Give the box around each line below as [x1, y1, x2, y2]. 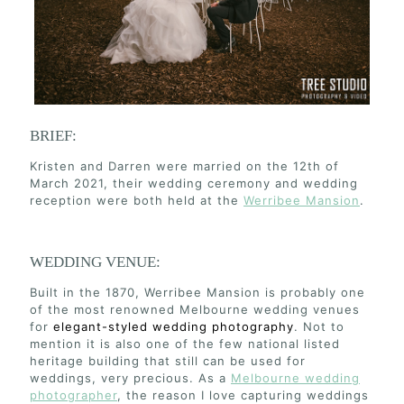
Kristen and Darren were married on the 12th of [30, 159, 339, 174]
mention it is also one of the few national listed [30, 336, 340, 352]
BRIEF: [30, 127, 77, 145]
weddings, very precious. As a [30, 371, 231, 386]
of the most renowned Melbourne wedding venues [30, 302, 360, 317]
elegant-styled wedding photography [53, 319, 294, 335]
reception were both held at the [30, 193, 243, 208]
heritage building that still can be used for [30, 353, 306, 369]
